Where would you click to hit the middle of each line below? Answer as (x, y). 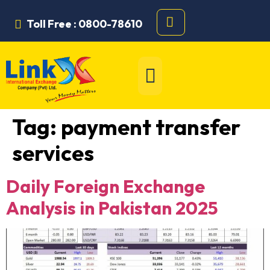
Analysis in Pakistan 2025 (112, 208)
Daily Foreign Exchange (105, 186)
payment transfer (151, 127)
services (53, 152)
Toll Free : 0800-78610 (84, 24)
